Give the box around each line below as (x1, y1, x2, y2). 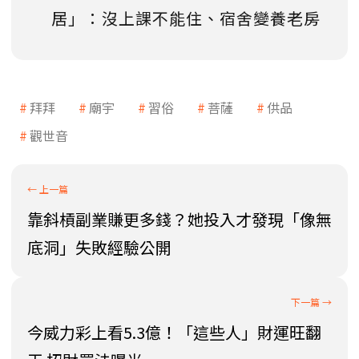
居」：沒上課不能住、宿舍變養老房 (51, 6, 321, 30)
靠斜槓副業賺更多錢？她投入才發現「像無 (27, 207, 332, 231)
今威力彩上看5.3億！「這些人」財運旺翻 (27, 320, 321, 344)
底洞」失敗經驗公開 (27, 235, 171, 259)
